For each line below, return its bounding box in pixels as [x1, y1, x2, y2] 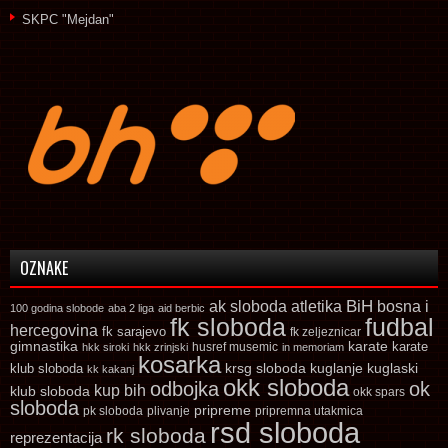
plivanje [147, 403, 190, 418]
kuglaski [367, 359, 418, 376]
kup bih [94, 381, 146, 399]
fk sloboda [170, 312, 286, 341]
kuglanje [310, 360, 363, 376]
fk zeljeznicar [290, 324, 361, 339]
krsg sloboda [225, 359, 306, 376]
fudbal [365, 312, 434, 341]
